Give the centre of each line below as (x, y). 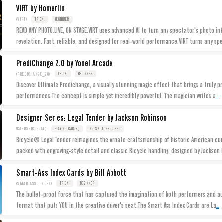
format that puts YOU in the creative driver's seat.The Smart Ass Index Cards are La (116, 205)
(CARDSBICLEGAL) (31, 129)
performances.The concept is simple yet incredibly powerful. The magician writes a (116, 96)
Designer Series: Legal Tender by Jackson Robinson (91, 118)
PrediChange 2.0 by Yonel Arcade (64, 63)
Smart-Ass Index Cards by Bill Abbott (71, 173)
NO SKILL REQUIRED (105, 129)
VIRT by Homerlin (40, 9)
